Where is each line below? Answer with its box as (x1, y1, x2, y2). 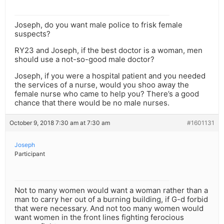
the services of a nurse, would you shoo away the (14, 80, 189, 90)
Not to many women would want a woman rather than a (14, 185, 208, 195)
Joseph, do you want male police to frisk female (14, 20, 182, 30)
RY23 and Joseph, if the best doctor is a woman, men (14, 45, 202, 55)
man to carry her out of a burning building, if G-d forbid (14, 194, 208, 204)
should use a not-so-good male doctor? (14, 54, 154, 64)
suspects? (14, 29, 50, 39)
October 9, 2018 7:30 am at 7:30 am (9, 119, 110, 127)
